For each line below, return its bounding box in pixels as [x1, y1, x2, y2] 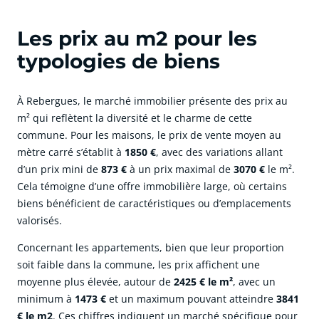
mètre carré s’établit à [17, 145, 125, 159]
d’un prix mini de [17, 162, 101, 177]
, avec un [233, 275, 276, 289]
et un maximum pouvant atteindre [106, 292, 276, 306]
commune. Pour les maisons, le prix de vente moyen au [17, 128, 281, 142]
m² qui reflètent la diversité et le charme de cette [17, 111, 252, 125]
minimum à [17, 292, 75, 306]
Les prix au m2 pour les [17, 26, 257, 51]
